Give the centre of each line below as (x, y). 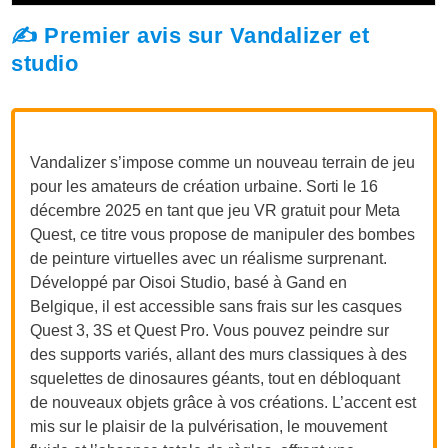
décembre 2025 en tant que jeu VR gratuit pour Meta (215, 210)
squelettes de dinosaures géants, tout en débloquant (215, 378)
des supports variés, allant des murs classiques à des (219, 354)
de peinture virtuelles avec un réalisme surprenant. (209, 258)
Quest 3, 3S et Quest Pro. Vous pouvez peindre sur (210, 330)
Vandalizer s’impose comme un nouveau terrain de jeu (223, 162)
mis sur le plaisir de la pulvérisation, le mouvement (209, 426)
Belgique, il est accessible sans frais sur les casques (216, 306)
